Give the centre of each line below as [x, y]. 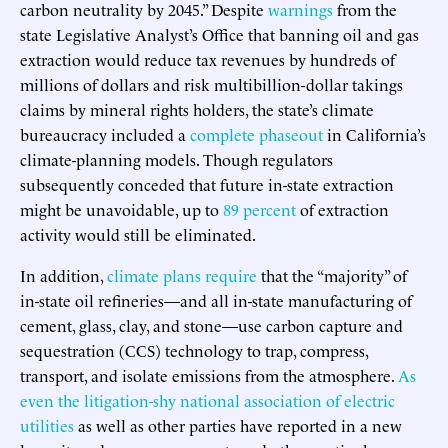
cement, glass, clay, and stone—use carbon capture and [211, 324]
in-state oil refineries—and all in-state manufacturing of [216, 299]
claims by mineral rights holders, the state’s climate [197, 108]
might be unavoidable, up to [121, 208]
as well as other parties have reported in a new [238, 424]
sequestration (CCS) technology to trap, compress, [194, 349]
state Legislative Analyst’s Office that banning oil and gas [219, 33]
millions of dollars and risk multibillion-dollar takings [211, 83]
